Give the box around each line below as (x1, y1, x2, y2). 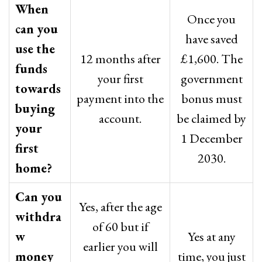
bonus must (181, 90, 242, 107)
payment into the (77, 90, 164, 107)
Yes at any (187, 228, 236, 245)
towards (15, 80, 61, 97)
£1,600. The (180, 50, 243, 67)
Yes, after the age (78, 198, 162, 215)
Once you (187, 11, 236, 27)
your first (97, 70, 143, 87)
